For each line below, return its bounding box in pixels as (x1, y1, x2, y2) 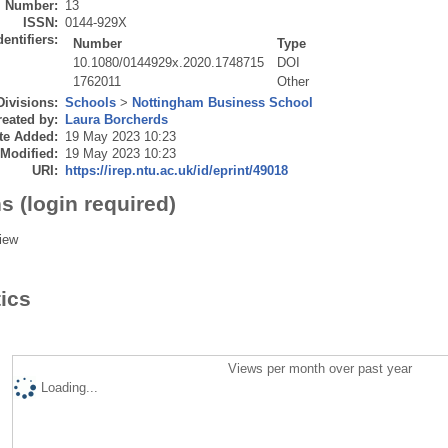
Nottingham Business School (131, 94, 313, 110)
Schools (64, 94, 116, 110)
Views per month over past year (228, 360, 413, 376)
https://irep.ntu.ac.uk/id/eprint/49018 (64, 162, 288, 178)
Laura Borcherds (64, 111, 168, 127)
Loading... (40, 379, 98, 395)
